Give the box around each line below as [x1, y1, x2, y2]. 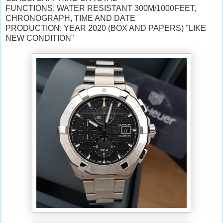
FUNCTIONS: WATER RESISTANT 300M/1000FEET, [5, 3, 196, 12]
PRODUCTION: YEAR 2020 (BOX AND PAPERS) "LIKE [5, 23, 206, 32]
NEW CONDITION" [5, 33, 74, 42]
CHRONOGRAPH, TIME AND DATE [5, 13, 137, 22]
